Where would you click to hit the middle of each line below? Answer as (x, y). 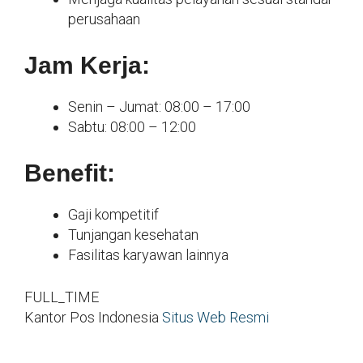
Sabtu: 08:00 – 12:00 (132, 126)
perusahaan (104, 19)
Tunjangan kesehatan (133, 234)
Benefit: (70, 173)
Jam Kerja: (87, 65)
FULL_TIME (62, 297)
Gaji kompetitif (113, 214)
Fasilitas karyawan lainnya (148, 254)
